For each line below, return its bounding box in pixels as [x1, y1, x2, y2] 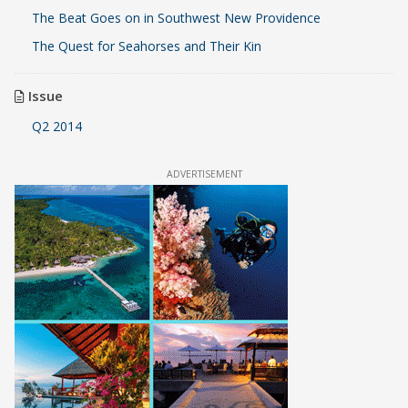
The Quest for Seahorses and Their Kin [32, 36, 262, 55]
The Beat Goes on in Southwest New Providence [32, 8, 325, 26]
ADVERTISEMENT [166, 167, 242, 180]
